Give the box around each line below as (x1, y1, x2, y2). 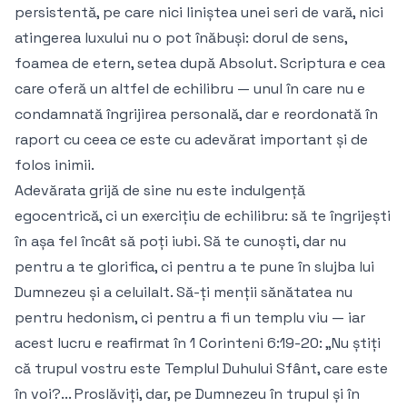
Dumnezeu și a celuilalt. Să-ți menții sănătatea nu (15, 283, 352, 303)
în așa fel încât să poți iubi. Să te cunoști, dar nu (15, 232, 346, 252)
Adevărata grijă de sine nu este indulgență (15, 181, 305, 201)
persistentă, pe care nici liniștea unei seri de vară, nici (15, 3, 383, 23)
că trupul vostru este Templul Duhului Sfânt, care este (15, 359, 388, 379)
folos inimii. (15, 155, 94, 175)
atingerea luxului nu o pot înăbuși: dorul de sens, (15, 28, 347, 48)
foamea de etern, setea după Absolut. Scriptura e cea (15, 54, 385, 74)
